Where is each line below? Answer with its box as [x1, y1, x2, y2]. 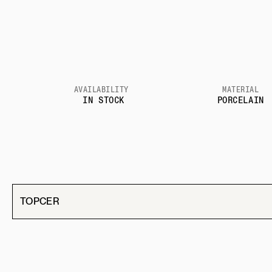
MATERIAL [222, 85, 259, 94]
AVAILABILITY [73, 85, 129, 94]
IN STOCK [83, 95, 124, 105]
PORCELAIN [217, 95, 264, 105]
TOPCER [20, 195, 59, 207]
